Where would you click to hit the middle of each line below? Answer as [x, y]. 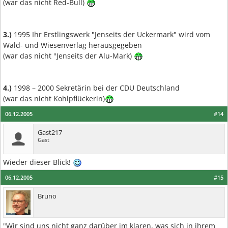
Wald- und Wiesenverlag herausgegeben [73, 45]
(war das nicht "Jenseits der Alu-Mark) [68, 56]
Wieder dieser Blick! [38, 162]
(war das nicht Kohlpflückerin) [54, 98]
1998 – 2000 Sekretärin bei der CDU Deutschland [96, 88]
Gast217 [50, 132]
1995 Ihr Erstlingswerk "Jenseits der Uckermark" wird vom [111, 34]
